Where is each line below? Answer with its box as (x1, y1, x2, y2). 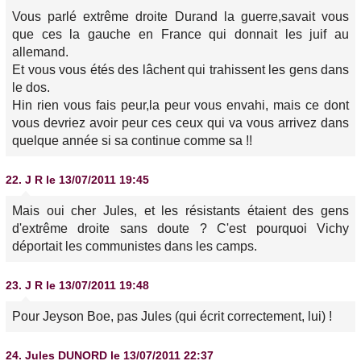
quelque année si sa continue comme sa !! (12, 134, 252, 147)
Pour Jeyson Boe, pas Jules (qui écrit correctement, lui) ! (12, 309, 332, 323)
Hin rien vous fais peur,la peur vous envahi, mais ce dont (12, 98, 349, 112)
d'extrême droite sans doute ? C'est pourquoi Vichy (12, 222, 349, 235)
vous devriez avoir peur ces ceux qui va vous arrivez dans (12, 116, 349, 130)
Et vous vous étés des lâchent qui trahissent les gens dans (12, 63, 349, 77)
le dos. (12, 81, 50, 94)
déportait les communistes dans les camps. (12, 239, 257, 253)
